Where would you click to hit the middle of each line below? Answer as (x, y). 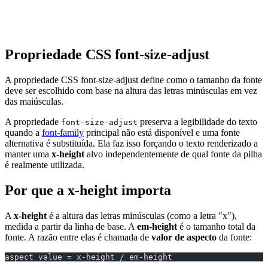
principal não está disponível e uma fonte (162, 132)
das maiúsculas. (34, 101)
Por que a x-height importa (88, 190)
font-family (63, 132)
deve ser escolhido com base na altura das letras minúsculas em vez (131, 90)
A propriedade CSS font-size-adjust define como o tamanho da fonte (133, 80)
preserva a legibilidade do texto (197, 121)
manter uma (28, 154)
